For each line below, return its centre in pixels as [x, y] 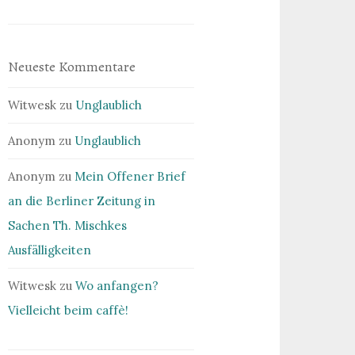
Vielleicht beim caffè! [69, 310]
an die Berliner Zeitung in [82, 200]
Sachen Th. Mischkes [68, 225]
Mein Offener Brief [130, 176]
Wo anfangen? [117, 285]
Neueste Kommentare [72, 66]
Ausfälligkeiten [50, 250]
